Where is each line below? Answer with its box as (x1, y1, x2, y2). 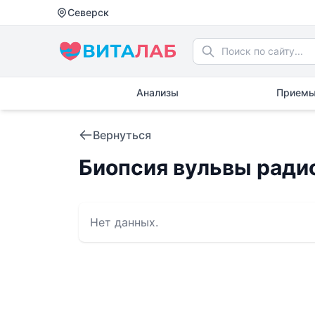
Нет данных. (90, 215, 158, 229)
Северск (67, 6, 109, 18)
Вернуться (93, 128, 151, 142)
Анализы (136, 86, 179, 98)
